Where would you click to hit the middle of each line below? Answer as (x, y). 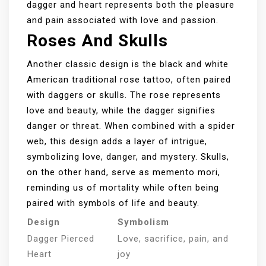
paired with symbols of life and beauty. (113, 203)
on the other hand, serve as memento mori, (123, 172)
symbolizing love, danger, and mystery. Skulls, (128, 157)
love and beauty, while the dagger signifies (121, 111)
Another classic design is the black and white (128, 64)
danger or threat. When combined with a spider (131, 126)
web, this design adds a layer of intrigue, (117, 142)
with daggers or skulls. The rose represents (124, 95)
